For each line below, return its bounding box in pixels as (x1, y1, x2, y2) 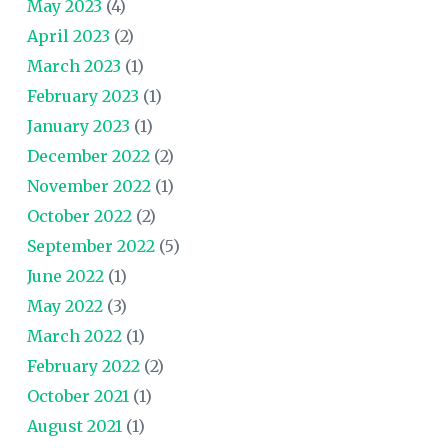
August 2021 (26, 415, 122, 436)
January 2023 (26, 115, 130, 136)
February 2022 (26, 355, 140, 376)
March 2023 (26, 55, 121, 76)
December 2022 (26, 145, 150, 166)
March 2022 (26, 325, 122, 346)
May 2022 (26, 295, 103, 316)
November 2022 (26, 175, 151, 196)
